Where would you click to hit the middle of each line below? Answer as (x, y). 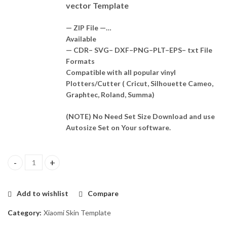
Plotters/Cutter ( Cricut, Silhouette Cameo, (140, 84)
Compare (103, 194)
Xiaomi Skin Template (77, 212)
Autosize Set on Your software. (118, 128)
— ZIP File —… (89, 28)
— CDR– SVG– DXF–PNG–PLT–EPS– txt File (139, 50)
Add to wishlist (43, 194)
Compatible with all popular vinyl (121, 72)
